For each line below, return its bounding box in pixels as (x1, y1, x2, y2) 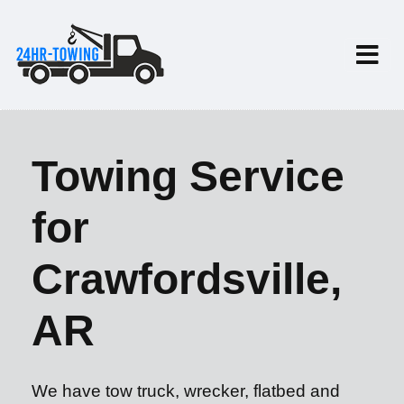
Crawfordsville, (32, 255, 342, 303)
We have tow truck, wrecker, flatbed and (32, 381, 340, 400)
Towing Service (32, 152, 344, 200)
